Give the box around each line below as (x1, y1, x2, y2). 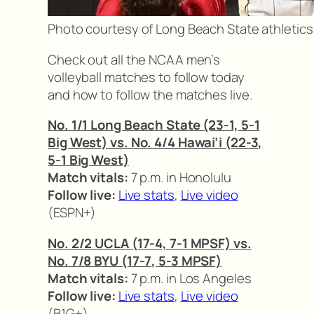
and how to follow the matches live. (48, 85, 252, 104)
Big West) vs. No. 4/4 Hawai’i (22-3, (48, 133, 263, 152)
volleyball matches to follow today (48, 67, 245, 86)
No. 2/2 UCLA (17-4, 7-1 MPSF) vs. (48, 233, 252, 252)
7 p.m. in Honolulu (128, 168, 231, 187)
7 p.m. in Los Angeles (128, 268, 252, 287)
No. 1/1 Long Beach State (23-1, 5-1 (48, 116, 260, 135)
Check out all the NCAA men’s (48, 50, 221, 69)
